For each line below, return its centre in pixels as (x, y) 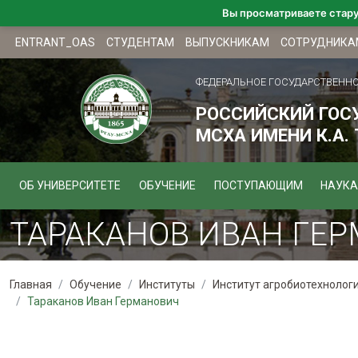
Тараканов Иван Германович (103, 301)
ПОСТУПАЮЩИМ (258, 185)
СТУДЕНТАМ (141, 42)
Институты (167, 284)
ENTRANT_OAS (56, 42)
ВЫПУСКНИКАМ (228, 42)
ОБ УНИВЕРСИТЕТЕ (70, 185)
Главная (31, 284)
